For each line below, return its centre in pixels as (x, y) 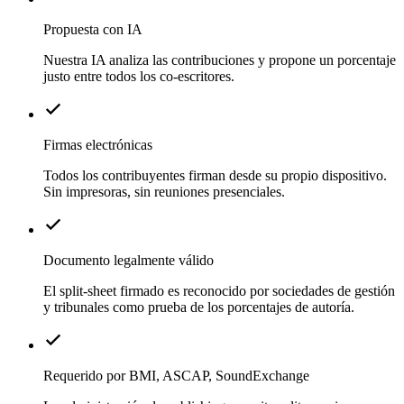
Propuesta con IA (93, 29)
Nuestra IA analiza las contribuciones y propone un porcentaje (220, 60)
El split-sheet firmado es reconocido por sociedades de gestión (219, 290)
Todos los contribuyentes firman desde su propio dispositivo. (215, 175)
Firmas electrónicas (98, 144)
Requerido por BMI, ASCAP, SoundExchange (176, 375)
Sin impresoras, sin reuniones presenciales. (164, 191)
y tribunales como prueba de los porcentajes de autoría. (199, 307)
